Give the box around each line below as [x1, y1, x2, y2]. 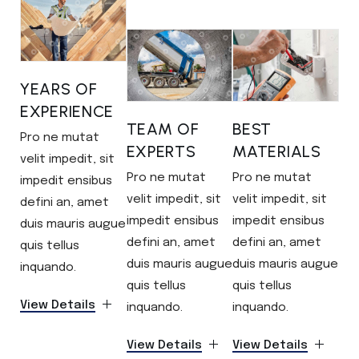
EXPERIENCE [20, 101, 114, 121]
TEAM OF [126, 119, 200, 139]
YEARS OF [20, 79, 98, 99]
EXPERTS [126, 141, 196, 161]
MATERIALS [232, 141, 321, 161]
